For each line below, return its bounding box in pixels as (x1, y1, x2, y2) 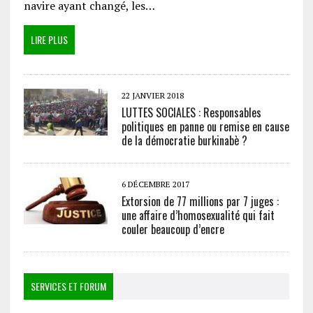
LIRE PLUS (30, 32, 68, 48)
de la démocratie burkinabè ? (121, 132, 247, 150)
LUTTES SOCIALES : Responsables (121, 104, 261, 122)
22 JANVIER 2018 (121, 90, 184, 101)
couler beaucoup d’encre (121, 221, 224, 238)
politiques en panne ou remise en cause (121, 118, 289, 136)
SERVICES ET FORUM (30, 279, 106, 294)
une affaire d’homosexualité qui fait (121, 207, 275, 224)
